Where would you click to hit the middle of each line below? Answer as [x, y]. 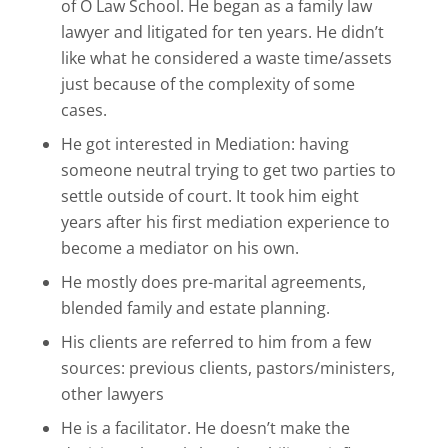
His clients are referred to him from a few [215, 342]
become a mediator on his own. [179, 248]
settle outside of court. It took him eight [209, 196]
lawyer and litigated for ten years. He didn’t [222, 32]
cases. [83, 110]
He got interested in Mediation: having [204, 144]
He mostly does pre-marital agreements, [213, 282]
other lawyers [112, 394]
